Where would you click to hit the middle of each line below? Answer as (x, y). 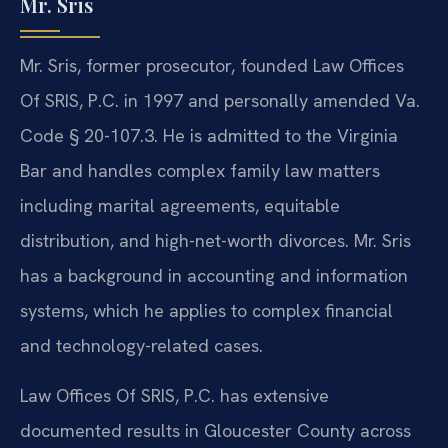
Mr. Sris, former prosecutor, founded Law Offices (212, 66)
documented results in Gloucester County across (215, 430)
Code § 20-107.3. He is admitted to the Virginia (209, 136)
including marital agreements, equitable (180, 206)
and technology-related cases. (141, 346)
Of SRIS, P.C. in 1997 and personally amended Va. (220, 101)
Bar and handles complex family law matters (200, 171)
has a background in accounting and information (214, 276)
